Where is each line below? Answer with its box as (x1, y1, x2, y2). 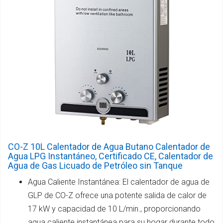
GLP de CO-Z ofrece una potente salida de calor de (28, 191, 207, 201)
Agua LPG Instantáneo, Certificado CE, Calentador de (8, 151, 213, 162)
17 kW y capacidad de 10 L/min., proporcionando (28, 204, 201, 214)
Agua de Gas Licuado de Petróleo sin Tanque (8, 160, 183, 171)
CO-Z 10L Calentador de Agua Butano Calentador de (8, 141, 210, 152)
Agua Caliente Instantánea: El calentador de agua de (28, 177, 210, 187)
